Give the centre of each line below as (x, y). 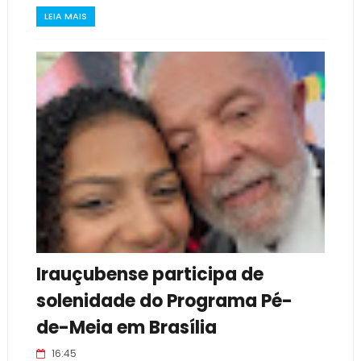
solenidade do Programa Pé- (164, 301)
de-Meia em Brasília (126, 328)
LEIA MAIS (65, 16)
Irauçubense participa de (149, 274)
